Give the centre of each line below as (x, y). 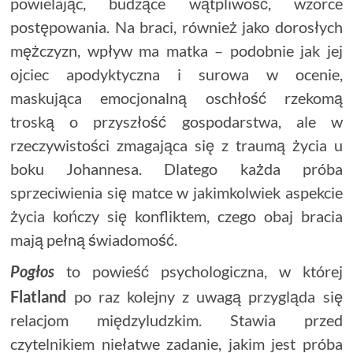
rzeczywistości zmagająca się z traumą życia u (176, 145)
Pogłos (33, 272)
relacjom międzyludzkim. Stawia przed (176, 320)
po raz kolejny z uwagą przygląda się (204, 296)
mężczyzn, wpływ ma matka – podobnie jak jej (176, 50)
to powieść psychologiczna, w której (199, 271)
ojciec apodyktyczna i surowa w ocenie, (176, 74)
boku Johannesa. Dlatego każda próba (176, 168)
